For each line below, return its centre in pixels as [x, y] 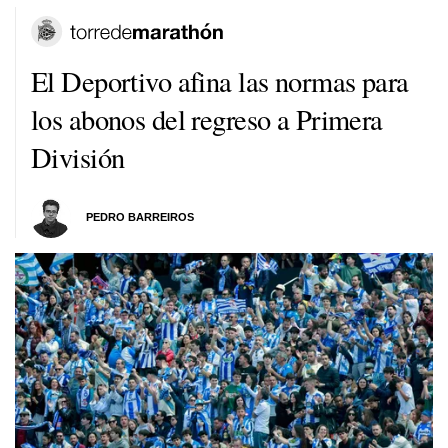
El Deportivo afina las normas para [220, 80]
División [78, 156]
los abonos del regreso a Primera [207, 118]
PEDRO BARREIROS [139, 217]
